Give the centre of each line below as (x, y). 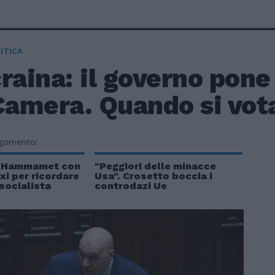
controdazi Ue (130, 186)
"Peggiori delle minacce (155, 166)
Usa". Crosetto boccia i (153, 176)
